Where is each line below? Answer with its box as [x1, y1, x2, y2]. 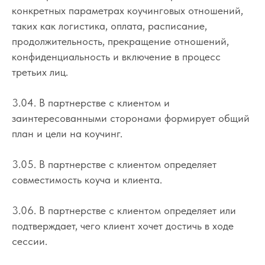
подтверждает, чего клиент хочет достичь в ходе [12, 219, 234, 232]
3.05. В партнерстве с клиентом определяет [12, 157, 216, 170]
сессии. [12, 234, 47, 247]
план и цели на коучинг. [12, 127, 122, 140]
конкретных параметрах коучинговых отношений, [12, 4, 243, 17]
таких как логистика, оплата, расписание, [12, 19, 207, 32]
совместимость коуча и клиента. [12, 173, 162, 186]
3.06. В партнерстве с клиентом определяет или [12, 203, 236, 216]
